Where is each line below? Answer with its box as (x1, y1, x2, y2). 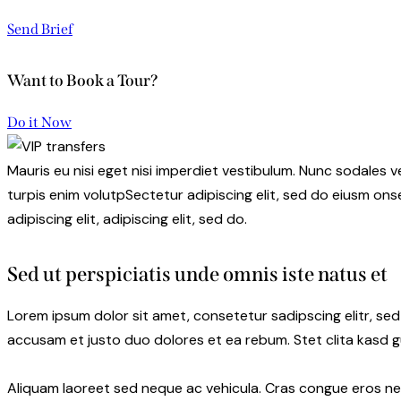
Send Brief (7, 20, 73, 38)
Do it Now (7, 113, 72, 131)
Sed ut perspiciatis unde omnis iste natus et (7, 262, 388, 287)
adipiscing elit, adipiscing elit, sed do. (7, 209, 247, 228)
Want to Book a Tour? (7, 70, 158, 90)
